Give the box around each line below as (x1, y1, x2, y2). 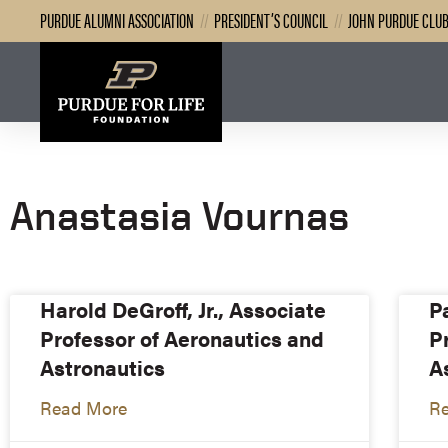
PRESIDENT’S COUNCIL (214, 5, 328, 34)
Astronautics (40, 351, 165, 382)
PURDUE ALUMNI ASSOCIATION (40, 5, 194, 34)
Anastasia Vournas (10, 193, 349, 238)
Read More (40, 394, 127, 420)
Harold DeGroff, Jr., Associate (40, 293, 326, 324)
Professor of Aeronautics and (40, 322, 324, 353)
